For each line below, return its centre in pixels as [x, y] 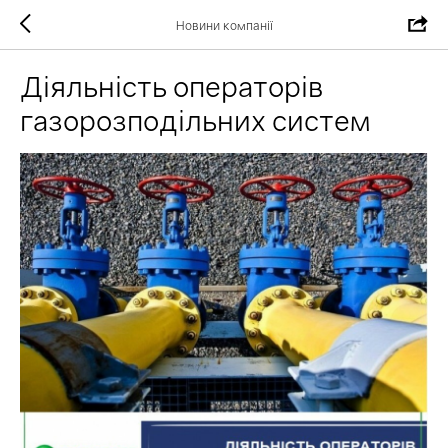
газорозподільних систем [195, 120]
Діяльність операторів [171, 86]
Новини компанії [224, 25]
